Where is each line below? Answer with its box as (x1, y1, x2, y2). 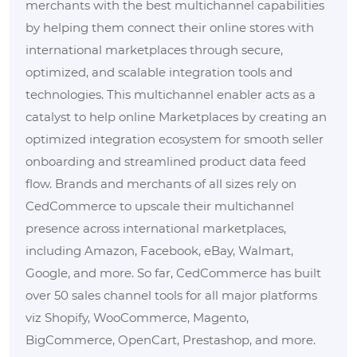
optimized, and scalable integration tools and (25, 64, 292, 80)
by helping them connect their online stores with (25, 19, 314, 35)
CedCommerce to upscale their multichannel (25, 198, 294, 214)
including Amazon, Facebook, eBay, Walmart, (25, 242, 293, 258)
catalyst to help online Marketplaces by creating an (25, 108, 327, 124)
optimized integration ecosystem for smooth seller (25, 131, 324, 147)
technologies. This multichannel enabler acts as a (25, 86, 316, 102)
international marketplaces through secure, (25, 41, 283, 57)
